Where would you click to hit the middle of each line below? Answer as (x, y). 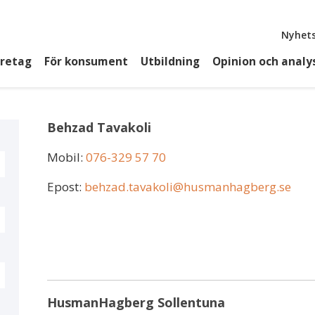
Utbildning (170, 61)
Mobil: (66, 157)
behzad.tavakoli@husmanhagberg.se (188, 187)
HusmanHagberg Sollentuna (136, 302)
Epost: (66, 187)
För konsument (86, 61)
